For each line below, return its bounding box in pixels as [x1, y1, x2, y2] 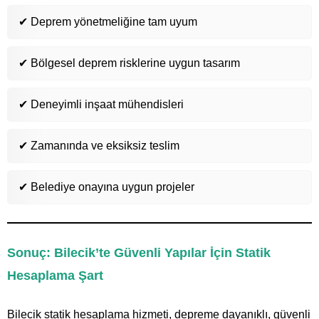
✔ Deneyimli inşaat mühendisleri [19, 98, 184, 110]
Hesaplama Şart [7, 268, 103, 283]
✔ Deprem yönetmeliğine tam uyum [19, 15, 197, 28]
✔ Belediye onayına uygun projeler [19, 180, 194, 193]
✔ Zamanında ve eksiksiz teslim [19, 139, 179, 152]
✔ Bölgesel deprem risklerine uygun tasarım [19, 56, 240, 69]
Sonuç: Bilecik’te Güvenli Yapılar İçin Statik [7, 245, 271, 260]
